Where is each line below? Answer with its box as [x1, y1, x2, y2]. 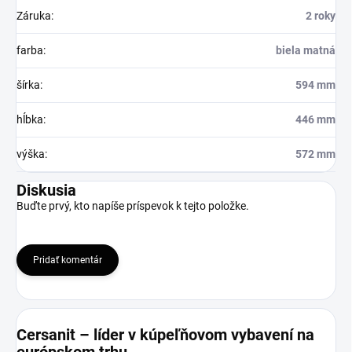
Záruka [16, 9, 51, 22]
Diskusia [16, 181, 76, 200]
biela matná [276, 44, 335, 57]
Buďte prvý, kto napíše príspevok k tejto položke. [16, 200, 249, 212]
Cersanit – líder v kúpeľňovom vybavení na [16, 325, 314, 344]
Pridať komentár [33, 255, 102, 266]
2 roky [306, 9, 335, 22]
